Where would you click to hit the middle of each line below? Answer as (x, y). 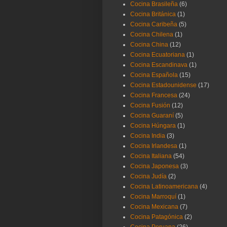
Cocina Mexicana (154, 207)
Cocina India (148, 136)
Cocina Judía (148, 177)
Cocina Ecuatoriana (158, 55)
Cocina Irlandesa (154, 146)
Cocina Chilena (152, 35)
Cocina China (149, 45)
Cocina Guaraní (152, 116)
